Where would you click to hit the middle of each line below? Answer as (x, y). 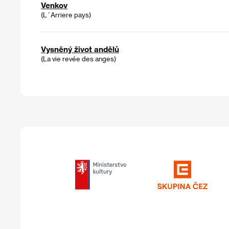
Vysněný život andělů (80, 49)
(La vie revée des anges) (78, 59)
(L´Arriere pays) (66, 15)
